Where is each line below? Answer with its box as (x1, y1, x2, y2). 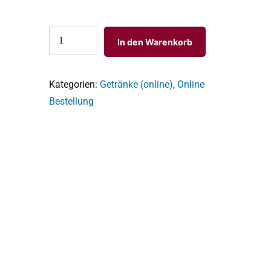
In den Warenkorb (117, 36, 193, 47)
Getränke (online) (100, 79, 174, 91)
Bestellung (49, 96, 94, 108)
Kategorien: (49, 79, 100, 91)
